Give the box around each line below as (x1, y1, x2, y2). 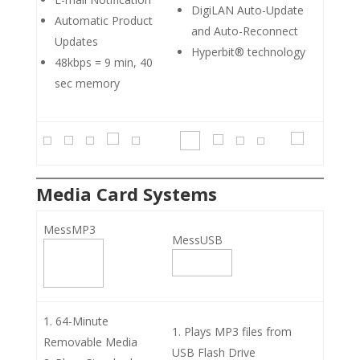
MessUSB (172, 231, 223, 247)
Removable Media (43, 333, 137, 350)
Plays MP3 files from (184, 323, 292, 339)
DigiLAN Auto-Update (191, 2, 304, 18)
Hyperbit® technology (191, 43, 305, 59)
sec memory (55, 75, 120, 91)
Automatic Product (55, 12, 153, 28)
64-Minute (55, 313, 108, 329)
